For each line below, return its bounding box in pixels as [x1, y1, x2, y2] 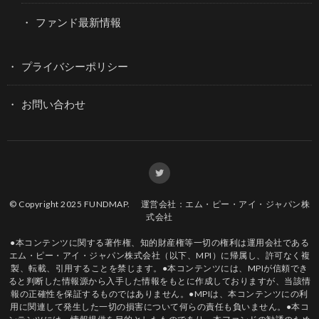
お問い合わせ [21, 97, 85, 110]
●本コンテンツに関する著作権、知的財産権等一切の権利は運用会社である [10, 236, 309, 248]
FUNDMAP [83, 198, 127, 209]
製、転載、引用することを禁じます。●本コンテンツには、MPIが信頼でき [11, 262, 308, 273]
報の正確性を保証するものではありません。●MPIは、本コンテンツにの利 [11, 288, 308, 299]
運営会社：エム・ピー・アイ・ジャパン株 [140, 198, 310, 209]
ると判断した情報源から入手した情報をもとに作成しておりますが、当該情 [8, 275, 311, 286]
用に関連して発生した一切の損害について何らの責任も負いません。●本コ [10, 300, 309, 312]
